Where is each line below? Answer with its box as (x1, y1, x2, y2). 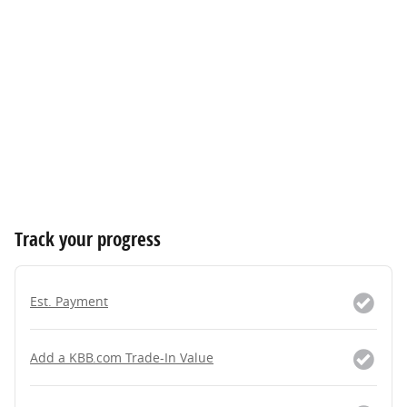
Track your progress (15, 225, 161, 252)
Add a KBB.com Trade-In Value (30, 348, 213, 366)
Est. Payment (30, 292, 108, 310)
